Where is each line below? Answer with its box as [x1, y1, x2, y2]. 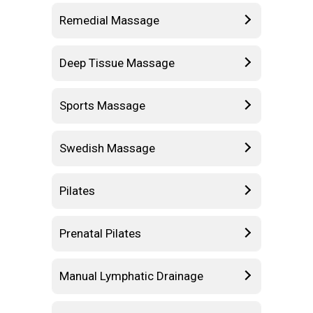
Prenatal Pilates [59, 226, 141, 240]
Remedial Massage [59, 13, 159, 27]
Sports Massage [59, 98, 145, 112]
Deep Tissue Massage [59, 55, 175, 70]
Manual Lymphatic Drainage [59, 268, 203, 283]
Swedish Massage [59, 140, 155, 155]
